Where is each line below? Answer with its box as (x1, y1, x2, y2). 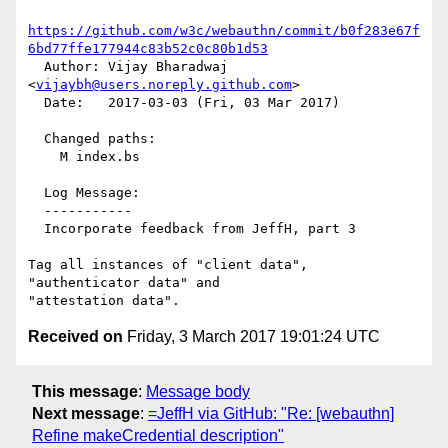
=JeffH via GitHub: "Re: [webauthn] (148, 404, 394, 422)
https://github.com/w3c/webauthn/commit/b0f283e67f (28, 23, 420, 39)
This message (32, 382, 138, 400)
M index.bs (28, 149, 60, 165)
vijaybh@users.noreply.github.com (36, 77, 292, 93)
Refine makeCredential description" (32, 426, 284, 444)
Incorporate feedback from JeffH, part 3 (28, 221, 44, 237)
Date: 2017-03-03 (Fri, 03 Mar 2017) (28, 95, 44, 111)
